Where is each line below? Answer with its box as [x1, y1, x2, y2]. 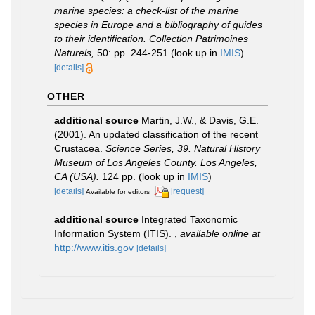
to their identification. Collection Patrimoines [54, 33, 248, 44]
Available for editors [86, 188, 150, 195]
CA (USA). [54, 171, 99, 182]
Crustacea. [54, 143, 105, 154]
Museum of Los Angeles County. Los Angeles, [54, 157, 257, 168]
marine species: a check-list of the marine [54, 5, 239, 16]
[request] [171, 186, 204, 196]
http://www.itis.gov [54, 241, 134, 253]
